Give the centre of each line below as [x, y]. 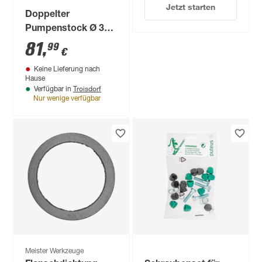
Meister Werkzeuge [55, 251]
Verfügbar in [54, 89]
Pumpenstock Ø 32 [68, 29]
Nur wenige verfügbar [67, 99]
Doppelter [48, 15]
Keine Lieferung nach [67, 70]
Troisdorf [87, 88]
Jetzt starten [191, 6]
